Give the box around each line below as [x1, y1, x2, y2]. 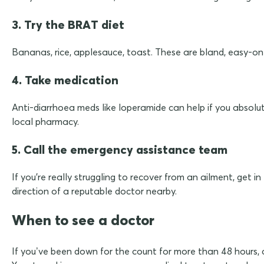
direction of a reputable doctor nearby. [12, 184, 177, 197]
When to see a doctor [12, 210, 154, 229]
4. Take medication [12, 72, 118, 87]
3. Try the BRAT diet [12, 16, 124, 32]
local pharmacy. [12, 115, 79, 127]
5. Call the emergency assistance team [12, 141, 227, 157]
